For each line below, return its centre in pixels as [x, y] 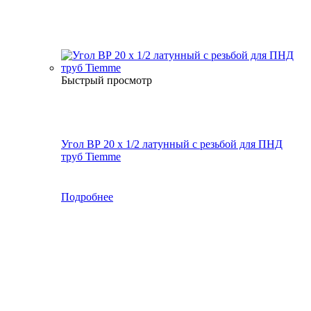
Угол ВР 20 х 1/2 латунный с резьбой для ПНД [172, 144]
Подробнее [87, 196]
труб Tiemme [91, 156]
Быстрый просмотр [107, 80]
